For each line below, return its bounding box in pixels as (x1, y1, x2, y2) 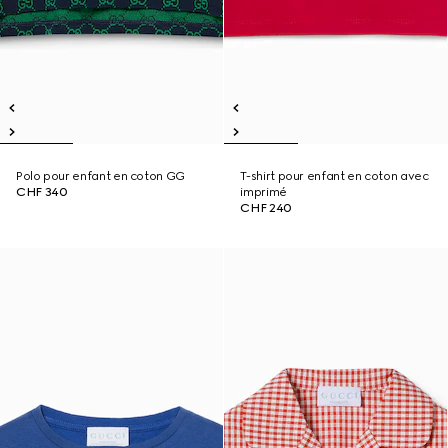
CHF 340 (16, 185, 68, 199)
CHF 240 (240, 201, 292, 215)
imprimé (240, 185, 287, 199)
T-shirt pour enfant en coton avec (240, 169, 429, 183)
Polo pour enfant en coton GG (16, 169, 185, 183)
